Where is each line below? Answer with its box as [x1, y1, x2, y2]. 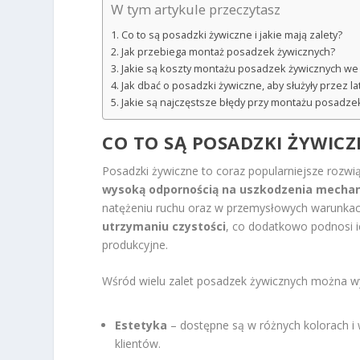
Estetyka [115, 317, 168, 333]
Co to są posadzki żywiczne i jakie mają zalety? [121, 27, 342, 42]
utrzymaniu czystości [102, 218, 227, 234]
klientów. [115, 336, 162, 352]
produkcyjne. [102, 236, 169, 252]
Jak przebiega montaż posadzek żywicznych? [121, 44, 335, 59]
